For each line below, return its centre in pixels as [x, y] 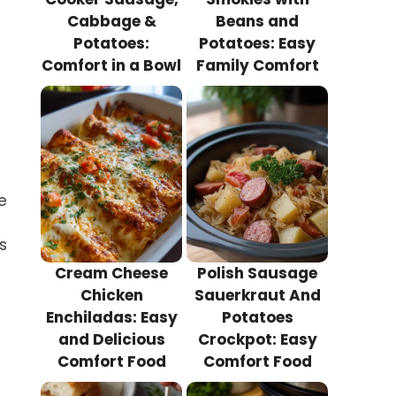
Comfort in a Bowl [111, 66]
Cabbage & [111, 22]
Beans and [257, 22]
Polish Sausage [257, 274]
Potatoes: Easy [257, 44]
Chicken [111, 296]
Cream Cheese [111, 274]
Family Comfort [257, 66]
